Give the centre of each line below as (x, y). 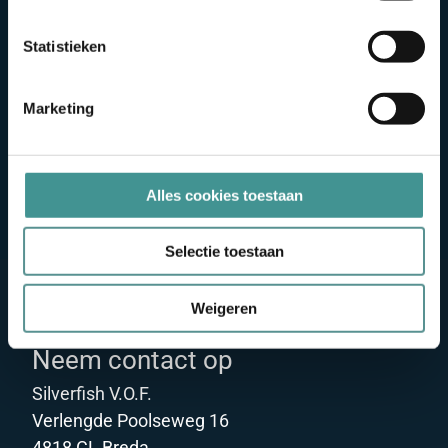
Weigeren (224, 308)
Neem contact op (132, 358)
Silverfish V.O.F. (92, 392)
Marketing (58, 108)
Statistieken (65, 46)
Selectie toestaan (224, 251)
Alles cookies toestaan (224, 195)
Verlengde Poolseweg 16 (130, 419)
